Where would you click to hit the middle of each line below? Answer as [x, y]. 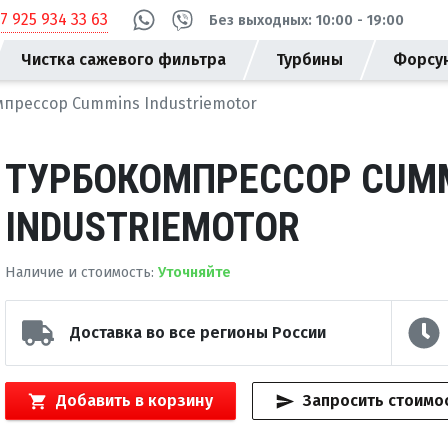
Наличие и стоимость [78, 272]
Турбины [309, 59]
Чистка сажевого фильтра [123, 59]
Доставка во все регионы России [198, 332]
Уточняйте [194, 272]
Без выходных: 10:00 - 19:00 [306, 20]
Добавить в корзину [134, 400]
